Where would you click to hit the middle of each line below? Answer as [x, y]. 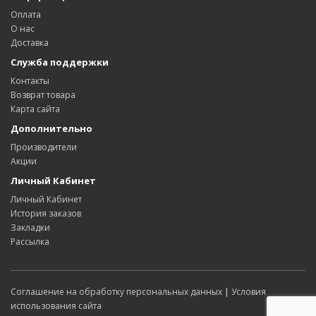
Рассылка [30, 241]
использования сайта [56, 305]
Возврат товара [43, 95]
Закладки [30, 227]
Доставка [30, 42]
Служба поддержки [60, 62]
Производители [44, 147]
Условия [249, 291]
